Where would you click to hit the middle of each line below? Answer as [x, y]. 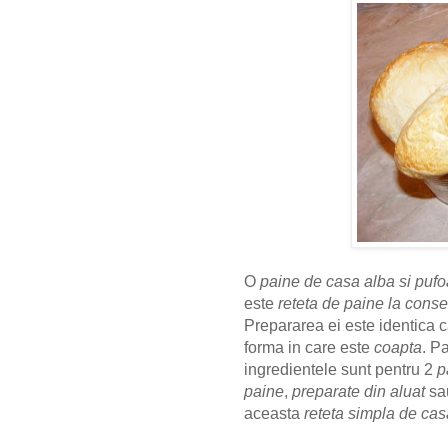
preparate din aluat [358, 392]
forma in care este [309, 348]
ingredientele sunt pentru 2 [340, 370]
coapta [398, 348]
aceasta [274, 414]
